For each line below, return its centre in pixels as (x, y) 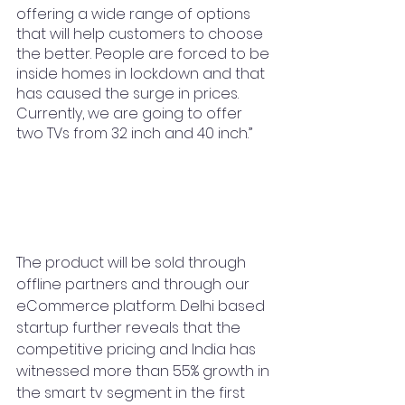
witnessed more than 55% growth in (145, 371)
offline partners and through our (135, 284)
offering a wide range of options (135, 14)
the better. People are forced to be (145, 54)
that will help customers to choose (141, 34)
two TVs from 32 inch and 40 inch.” (136, 133)
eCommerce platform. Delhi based (142, 306)
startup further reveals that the (130, 328)
